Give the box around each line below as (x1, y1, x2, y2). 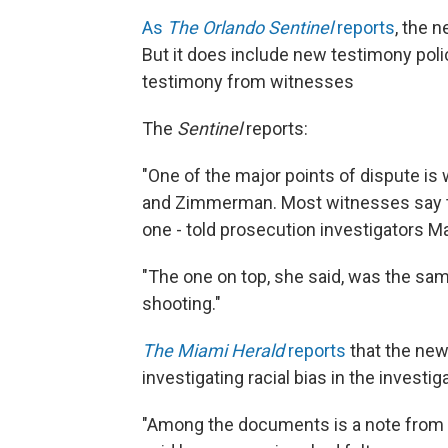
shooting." (142, 292, 221, 314)
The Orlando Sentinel (167, 16, 333, 38)
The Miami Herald (142, 339, 284, 361)
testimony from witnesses (142, 70, 354, 92)
